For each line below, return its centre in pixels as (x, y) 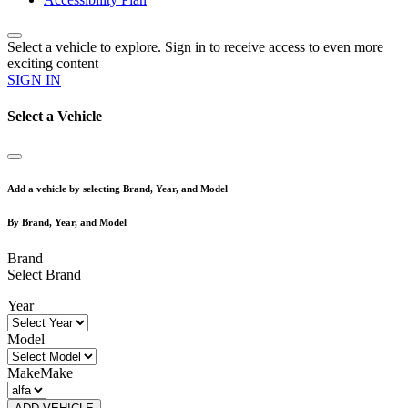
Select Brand (44, 274)
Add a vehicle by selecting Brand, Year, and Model (117, 188)
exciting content (53, 64)
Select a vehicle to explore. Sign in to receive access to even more (195, 47)
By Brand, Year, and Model (67, 222)
